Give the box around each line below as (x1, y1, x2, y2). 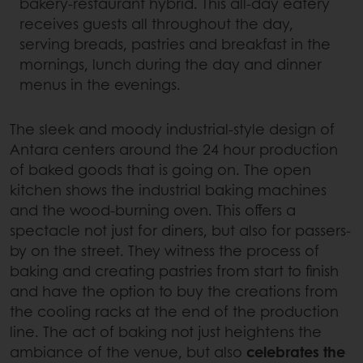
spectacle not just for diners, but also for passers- (10, 220, 351, 241)
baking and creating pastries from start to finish (10, 260, 339, 282)
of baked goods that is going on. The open (10, 159, 311, 181)
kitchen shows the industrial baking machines (10, 179, 327, 201)
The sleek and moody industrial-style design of (10, 118, 335, 140)
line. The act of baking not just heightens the (10, 321, 322, 343)
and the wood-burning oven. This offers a (10, 199, 296, 221)
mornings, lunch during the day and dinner (19, 53, 322, 75)
